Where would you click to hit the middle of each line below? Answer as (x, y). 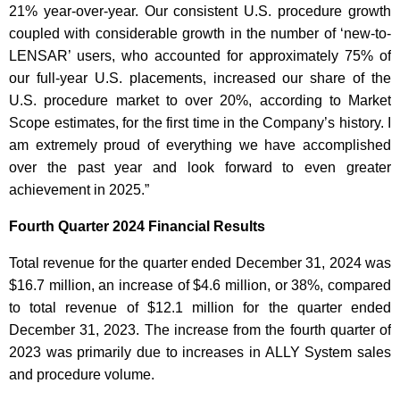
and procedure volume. (82, 375)
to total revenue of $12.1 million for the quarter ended (200, 308)
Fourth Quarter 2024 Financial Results (137, 226)
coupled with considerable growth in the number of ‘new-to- (200, 33)
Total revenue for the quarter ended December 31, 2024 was (200, 263)
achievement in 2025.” (79, 190)
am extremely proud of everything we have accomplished (200, 145)
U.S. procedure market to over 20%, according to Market (200, 100)
